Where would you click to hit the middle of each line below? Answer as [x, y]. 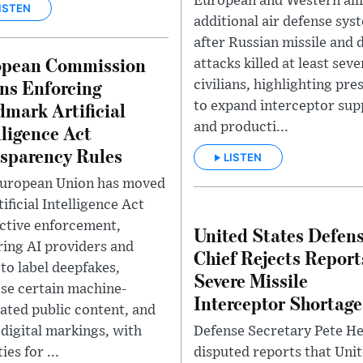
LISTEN [243, 158]
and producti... [241, 127]
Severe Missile [251, 280]
